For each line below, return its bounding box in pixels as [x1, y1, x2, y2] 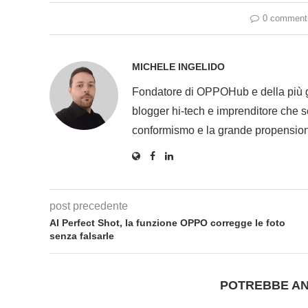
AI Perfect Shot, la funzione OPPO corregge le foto [49, 217, 285, 229]
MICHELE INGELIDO [132, 61, 225, 73]
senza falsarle [49, 230, 114, 242]
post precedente [49, 200, 128, 212]
